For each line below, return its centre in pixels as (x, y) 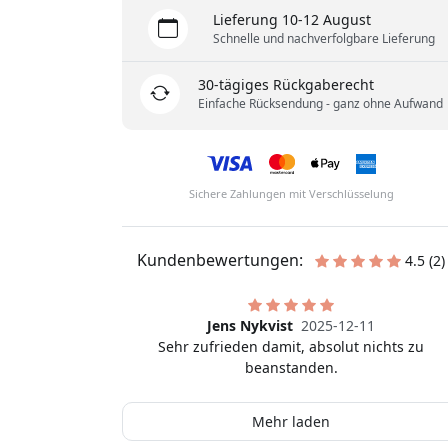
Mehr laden (291, 422)
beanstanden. (291, 368)
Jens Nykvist (250, 326)
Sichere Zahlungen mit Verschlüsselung (291, 194)
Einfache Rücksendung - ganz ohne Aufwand (320, 104)
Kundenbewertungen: (222, 260)
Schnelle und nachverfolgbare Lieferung (324, 39)
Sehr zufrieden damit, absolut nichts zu (291, 347)
